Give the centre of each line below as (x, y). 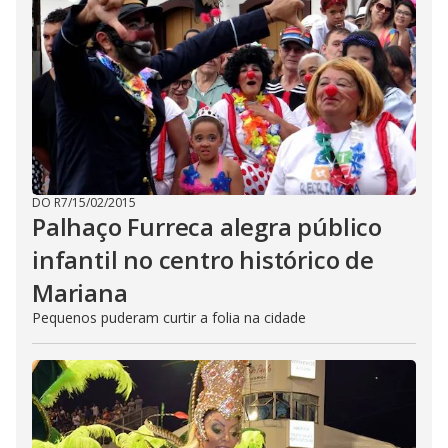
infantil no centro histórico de (203, 259)
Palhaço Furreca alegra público (207, 226)
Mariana (80, 292)
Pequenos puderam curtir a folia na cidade (169, 317)
